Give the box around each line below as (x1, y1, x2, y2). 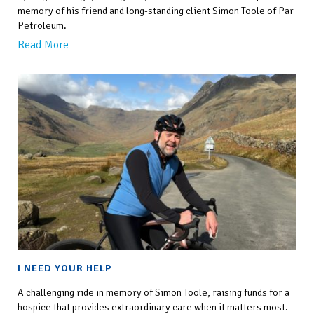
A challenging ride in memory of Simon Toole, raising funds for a (18, 286, 289, 299)
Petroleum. (18, 19, 67, 32)
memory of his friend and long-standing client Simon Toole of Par (18, 4, 294, 17)
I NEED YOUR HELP (18, 261, 111, 274)
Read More (18, 38, 69, 52)
